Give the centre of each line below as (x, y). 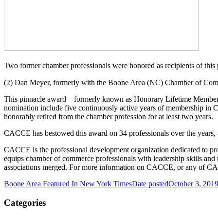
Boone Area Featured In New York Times (68, 183)
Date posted (150, 183)
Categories (25, 202)
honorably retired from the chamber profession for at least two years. (109, 116)
